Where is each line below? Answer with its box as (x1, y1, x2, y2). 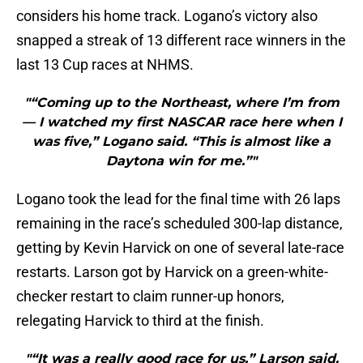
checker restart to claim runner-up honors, (16, 288, 284, 305)
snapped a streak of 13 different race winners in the (16, 32, 346, 49)
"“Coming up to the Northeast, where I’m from (23, 95, 340, 111)
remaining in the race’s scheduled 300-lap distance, (16, 215, 343, 233)
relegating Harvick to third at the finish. (16, 312, 264, 330)
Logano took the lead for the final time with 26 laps (16, 190, 340, 208)
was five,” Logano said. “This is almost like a (32, 134, 331, 150)
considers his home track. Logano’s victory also (16, 7, 318, 25)
